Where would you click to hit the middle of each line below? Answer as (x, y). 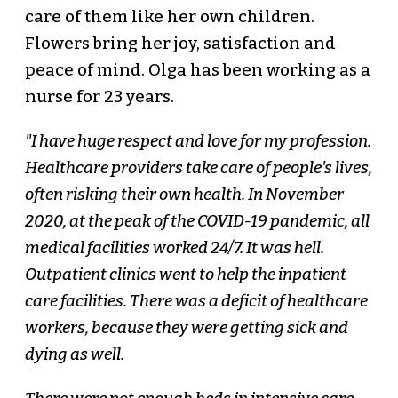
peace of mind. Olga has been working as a (197, 71)
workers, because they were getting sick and (186, 328)
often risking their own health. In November (184, 195)
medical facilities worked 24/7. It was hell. (174, 248)
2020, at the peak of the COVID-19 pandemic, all (197, 222)
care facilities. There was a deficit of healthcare (196, 302)
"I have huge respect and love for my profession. (198, 142)
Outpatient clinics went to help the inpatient (185, 275)
